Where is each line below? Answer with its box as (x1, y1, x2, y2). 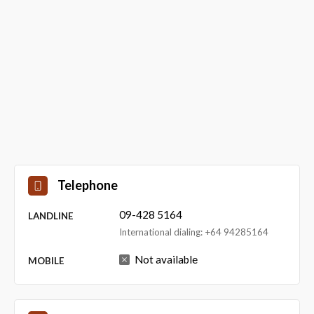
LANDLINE (27, 210, 74, 221)
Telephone (57, 177, 118, 193)
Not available (134, 253, 198, 266)
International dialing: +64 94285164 (118, 226, 268, 238)
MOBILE (27, 254, 64, 266)
